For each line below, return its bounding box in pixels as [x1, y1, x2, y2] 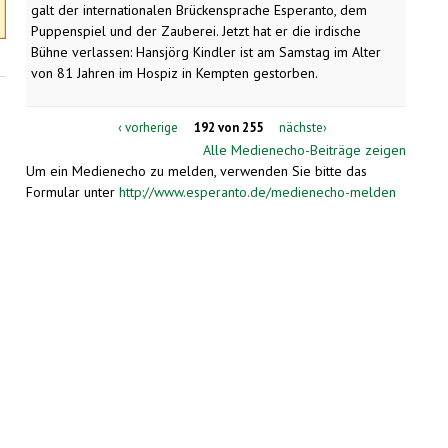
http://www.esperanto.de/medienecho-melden [119, 182, 396, 201]
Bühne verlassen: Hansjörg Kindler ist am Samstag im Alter [31, 43, 381, 62]
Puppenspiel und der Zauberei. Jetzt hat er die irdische [31, 22, 361, 41]
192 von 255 [194, 118, 263, 136]
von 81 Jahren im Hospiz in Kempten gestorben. [31, 64, 318, 83]
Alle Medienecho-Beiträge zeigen [203, 140, 406, 159]
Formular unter [26, 182, 119, 201]
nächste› [279, 118, 327, 136]
